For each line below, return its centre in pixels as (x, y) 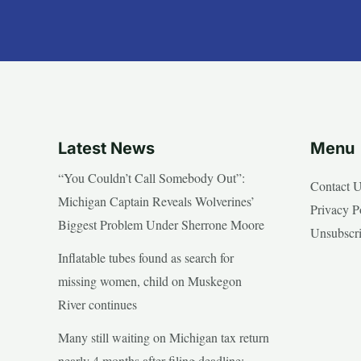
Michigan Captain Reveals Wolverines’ (156, 201)
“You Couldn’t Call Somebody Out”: (151, 178)
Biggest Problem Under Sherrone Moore (161, 225)
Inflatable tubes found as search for (146, 258)
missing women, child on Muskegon (150, 281)
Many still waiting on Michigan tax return (164, 338)
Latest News (106, 149)
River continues (98, 305)
